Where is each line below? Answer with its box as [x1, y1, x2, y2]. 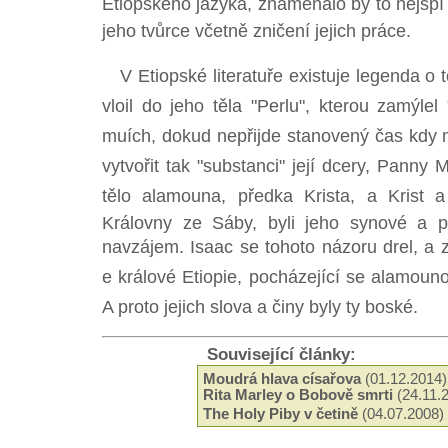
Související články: [197, 344, 356, 364]
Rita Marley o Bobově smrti [203, 387, 393, 403]
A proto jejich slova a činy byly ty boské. [102, 297, 418, 317]
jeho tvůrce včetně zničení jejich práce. [102, 21, 411, 41]
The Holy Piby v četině [203, 406, 358, 422]
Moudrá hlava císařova [203, 371, 361, 387]
